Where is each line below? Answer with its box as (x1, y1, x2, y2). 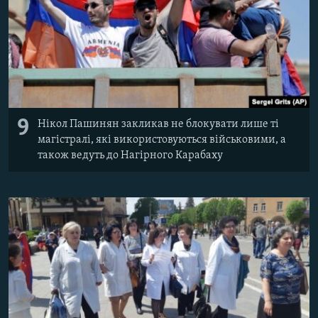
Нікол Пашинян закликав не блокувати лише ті (38, 118, 279, 130)
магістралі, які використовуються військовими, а (38, 133, 286, 146)
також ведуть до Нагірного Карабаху (38, 149, 223, 161)
